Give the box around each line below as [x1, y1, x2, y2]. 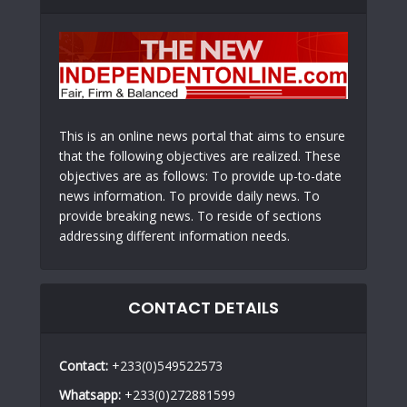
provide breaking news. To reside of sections [59, 206, 322, 224]
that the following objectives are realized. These [59, 146, 341, 164]
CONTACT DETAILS [128, 295, 279, 319]
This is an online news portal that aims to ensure [59, 126, 345, 144]
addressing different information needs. [59, 226, 290, 244]
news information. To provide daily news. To [59, 186, 320, 204]
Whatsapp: [59, 385, 121, 403]
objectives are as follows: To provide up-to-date [59, 166, 342, 184]
